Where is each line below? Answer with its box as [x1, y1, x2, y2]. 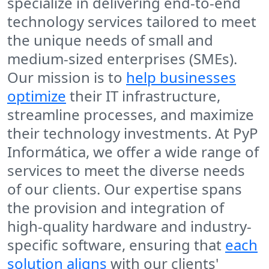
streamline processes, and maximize [7, 104, 254, 125]
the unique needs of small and [7, 30, 213, 50]
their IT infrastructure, [66, 86, 220, 106]
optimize [7, 86, 66, 106]
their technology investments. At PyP [7, 123, 258, 144]
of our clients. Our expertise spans [7, 179, 242, 199]
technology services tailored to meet [7, 11, 256, 32]
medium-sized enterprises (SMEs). [7, 49, 237, 69]
